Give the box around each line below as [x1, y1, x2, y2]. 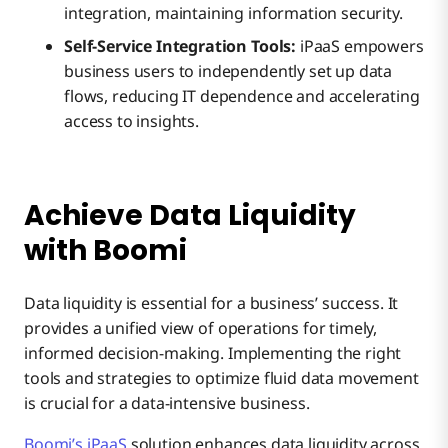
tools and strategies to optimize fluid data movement [24, 366, 419, 389]
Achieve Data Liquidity [24, 195, 356, 235]
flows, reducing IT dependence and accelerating [64, 84, 420, 107]
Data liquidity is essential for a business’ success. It [24, 291, 399, 314]
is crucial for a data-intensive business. [24, 391, 310, 414]
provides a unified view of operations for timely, [24, 316, 378, 339]
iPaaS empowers [299, 34, 424, 57]
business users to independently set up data [64, 59, 393, 82]
